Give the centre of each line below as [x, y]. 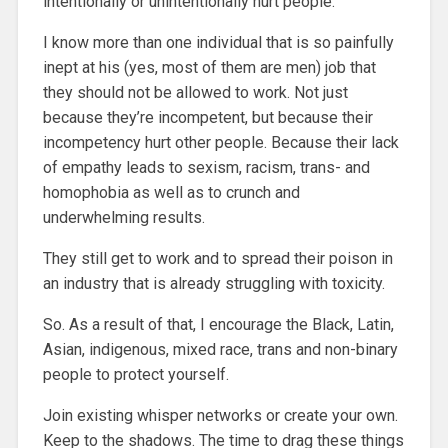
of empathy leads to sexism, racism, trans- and [206, 168]
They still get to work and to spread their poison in [217, 259]
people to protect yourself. [135, 375]
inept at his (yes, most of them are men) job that [209, 68]
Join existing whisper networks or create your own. [220, 416]
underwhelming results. [123, 218]
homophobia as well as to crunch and [171, 193]
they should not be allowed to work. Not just [195, 93]
